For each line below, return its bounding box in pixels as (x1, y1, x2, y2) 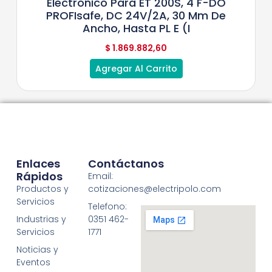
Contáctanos (88, 156, 165, 172)
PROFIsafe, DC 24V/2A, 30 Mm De (46, 7, 226, 23)
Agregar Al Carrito (95, 62, 177, 75)
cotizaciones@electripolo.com (88, 183, 222, 195)
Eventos (16, 256, 50, 269)
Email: (88, 170, 114, 183)
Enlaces (16, 156, 60, 172)
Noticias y (16, 243, 58, 256)
